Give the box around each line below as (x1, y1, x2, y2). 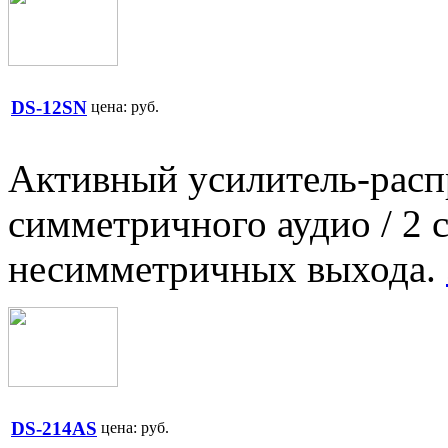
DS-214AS (11, 417, 97, 439)
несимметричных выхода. (8, 247, 446, 291)
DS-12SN (11, 96, 87, 118)
